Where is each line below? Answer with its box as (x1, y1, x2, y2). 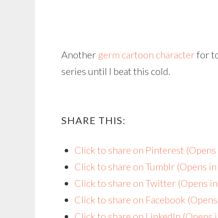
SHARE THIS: (61, 114, 126, 126)
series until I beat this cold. (61, 65, 170, 77)
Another (61, 49, 98, 60)
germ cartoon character (98, 49, 195, 60)
